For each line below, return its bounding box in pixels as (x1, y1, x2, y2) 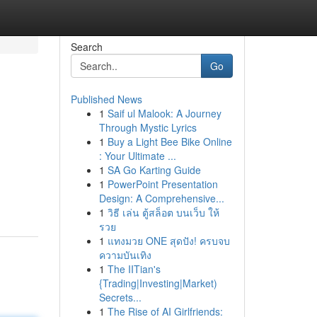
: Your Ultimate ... (98, 149, 176, 163)
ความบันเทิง (98, 248, 151, 262)
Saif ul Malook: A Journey (107, 106, 221, 120)
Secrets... (98, 290, 142, 304)
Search (70, 40, 103, 54)
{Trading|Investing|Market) (98, 276, 217, 290)
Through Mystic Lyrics (98, 120, 197, 134)
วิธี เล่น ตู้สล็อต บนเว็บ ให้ (107, 205, 219, 219)
